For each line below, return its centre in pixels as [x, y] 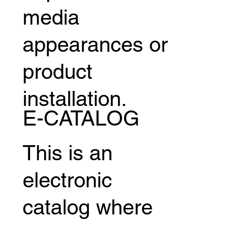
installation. [75, 98]
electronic [67, 180]
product [57, 71]
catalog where [87, 207]
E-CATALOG [81, 118]
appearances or [95, 44]
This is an [67, 152]
